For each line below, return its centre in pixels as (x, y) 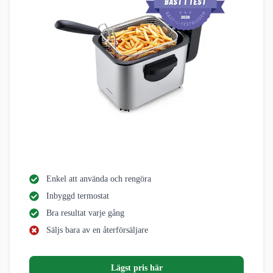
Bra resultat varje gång (85, 213)
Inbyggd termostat (78, 196)
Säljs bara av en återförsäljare (97, 230)
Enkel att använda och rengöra (99, 179)
